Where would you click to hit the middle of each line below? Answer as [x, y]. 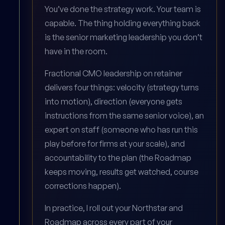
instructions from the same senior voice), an [124, 115]
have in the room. [76, 51]
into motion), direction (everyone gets [114, 101]
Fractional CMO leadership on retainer [114, 73]
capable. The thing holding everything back [123, 23]
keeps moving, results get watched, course [122, 172]
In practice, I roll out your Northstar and [114, 208]
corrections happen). [83, 186]
